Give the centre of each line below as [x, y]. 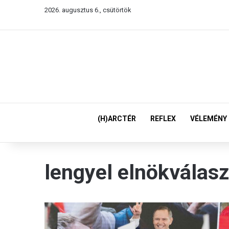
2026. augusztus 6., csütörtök [88, 10]
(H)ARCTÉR [117, 119]
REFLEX [163, 119]
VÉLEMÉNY [209, 119]
